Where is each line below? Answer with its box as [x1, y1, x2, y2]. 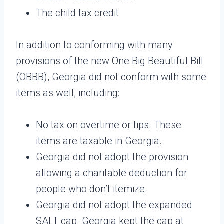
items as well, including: [16, 86, 119, 99]
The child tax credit [36, 6, 119, 19]
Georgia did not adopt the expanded [36, 198, 192, 211]
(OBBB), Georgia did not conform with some [16, 70, 206, 83]
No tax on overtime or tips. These [36, 118, 181, 131]
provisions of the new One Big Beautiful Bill [16, 54, 203, 67]
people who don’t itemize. [36, 182, 147, 195]
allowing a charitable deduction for [36, 166, 187, 179]
